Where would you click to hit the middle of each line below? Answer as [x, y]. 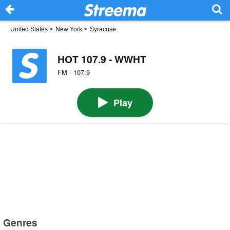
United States [29, 29]
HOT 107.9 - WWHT [102, 59]
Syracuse [103, 29]
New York [69, 29]
